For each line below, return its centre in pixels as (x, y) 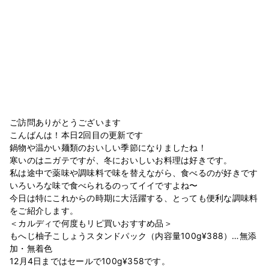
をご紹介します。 (44, 210)
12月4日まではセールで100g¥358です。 (90, 261)
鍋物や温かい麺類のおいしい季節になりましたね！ (108, 147)
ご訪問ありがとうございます (65, 122)
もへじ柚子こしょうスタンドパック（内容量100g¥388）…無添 (133, 235)
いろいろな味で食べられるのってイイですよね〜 (104, 185)
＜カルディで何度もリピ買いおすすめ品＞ (91, 223)
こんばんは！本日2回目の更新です (76, 134)
